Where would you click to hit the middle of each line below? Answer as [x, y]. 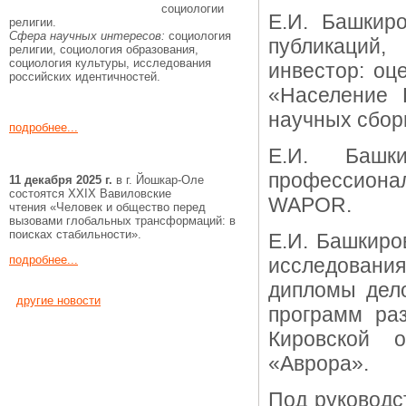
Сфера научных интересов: [89, 36]
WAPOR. [310, 205]
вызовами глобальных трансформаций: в [122, 221]
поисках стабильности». [75, 234]
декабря [48, 180]
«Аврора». [319, 363]
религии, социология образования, [104, 49]
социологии [193, 9]
